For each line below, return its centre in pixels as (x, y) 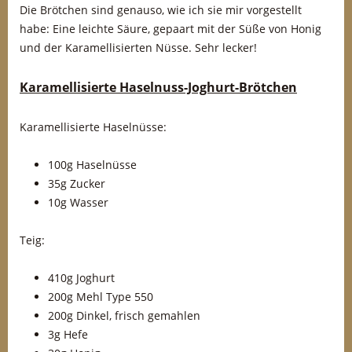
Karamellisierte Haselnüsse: (93, 127)
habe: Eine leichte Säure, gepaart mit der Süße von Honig (170, 29)
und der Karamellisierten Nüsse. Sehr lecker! (138, 48)
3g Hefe (68, 334)
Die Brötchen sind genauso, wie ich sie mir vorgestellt (161, 10)
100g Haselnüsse (92, 165)
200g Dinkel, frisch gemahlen (124, 315)
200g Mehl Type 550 (101, 297)
